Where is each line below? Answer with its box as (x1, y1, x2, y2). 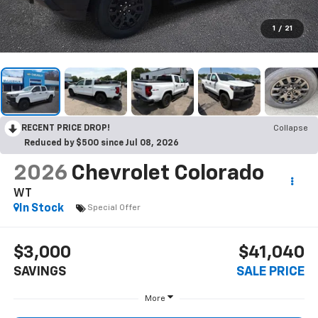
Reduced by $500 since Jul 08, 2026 (24, 138, 179, 148)
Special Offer (87, 204, 141, 213)
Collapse (273, 124, 308, 133)
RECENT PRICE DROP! (21, 124, 110, 133)
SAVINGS (13, 265, 66, 279)
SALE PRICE (236, 265, 305, 279)
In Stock (18, 202, 64, 214)
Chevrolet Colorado (70, 163, 264, 185)
